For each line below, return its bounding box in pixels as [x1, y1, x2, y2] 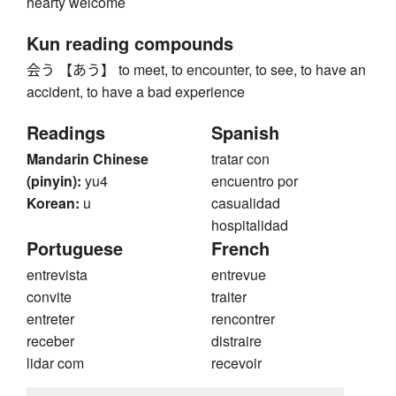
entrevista [27, 264, 88, 286]
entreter [27, 308, 74, 330]
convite [27, 286, 72, 308]
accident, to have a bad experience [27, 81, 245, 103]
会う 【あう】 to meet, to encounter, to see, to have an [27, 59, 366, 80]
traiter [211, 286, 247, 308]
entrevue [211, 264, 266, 286]
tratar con [211, 148, 270, 170]
